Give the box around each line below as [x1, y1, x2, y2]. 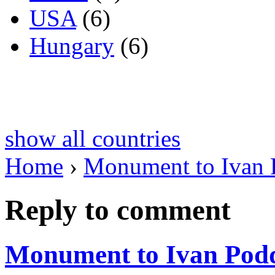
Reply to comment [5, 193, 231, 226]
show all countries [5, 125, 180, 152]
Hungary [29, 33, 114, 60]
